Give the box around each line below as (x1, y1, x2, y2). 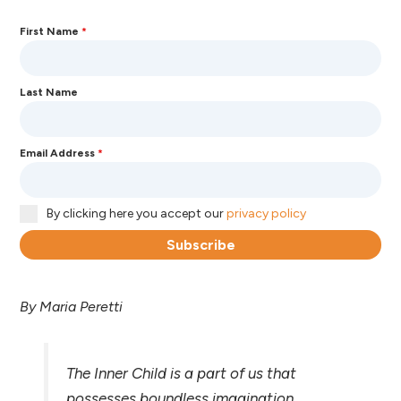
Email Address (20, 147, 98, 160)
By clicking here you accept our (47, 206, 227, 222)
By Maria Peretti (20, 298, 127, 316)
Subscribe (166, 236, 235, 254)
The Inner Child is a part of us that (65, 363, 296, 382)
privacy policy (226, 206, 307, 222)
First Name (20, 25, 82, 38)
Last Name (20, 86, 79, 99)
